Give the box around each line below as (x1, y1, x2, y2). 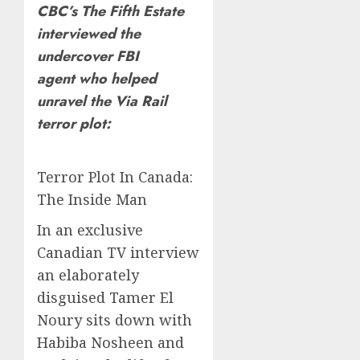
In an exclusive (37, 220, 143, 239)
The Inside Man (37, 190, 147, 209)
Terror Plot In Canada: (37, 167, 193, 186)
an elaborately (37, 265, 139, 284)
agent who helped (37, 68, 157, 89)
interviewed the (37, 23, 141, 44)
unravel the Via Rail (37, 91, 167, 112)
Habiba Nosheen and (37, 333, 184, 352)
